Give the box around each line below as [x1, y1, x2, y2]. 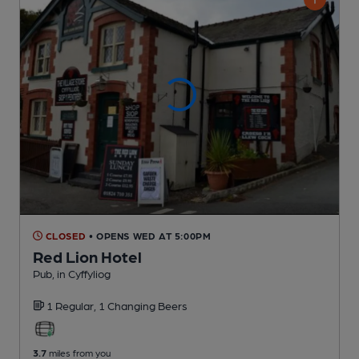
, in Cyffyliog [52, 266, 111, 280]
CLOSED [42, 229, 87, 241]
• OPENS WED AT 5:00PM [88, 229, 212, 241]
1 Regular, [46, 298, 99, 312]
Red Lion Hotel [33, 246, 142, 266]
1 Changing [99, 298, 158, 312]
